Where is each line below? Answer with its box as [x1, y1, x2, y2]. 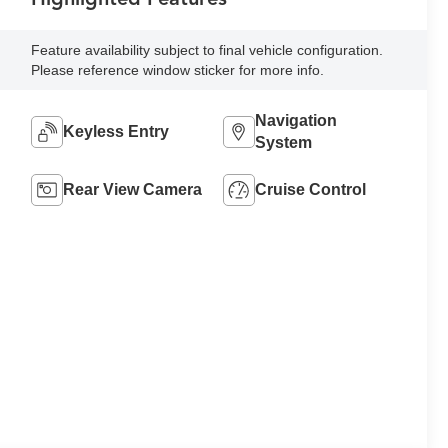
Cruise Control [254, 181, 366, 199]
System [254, 134, 312, 152]
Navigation [254, 112, 337, 130]
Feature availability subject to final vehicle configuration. [31, 42, 384, 59]
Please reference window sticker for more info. [31, 62, 325, 79]
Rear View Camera [63, 181, 203, 199]
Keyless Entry [63, 123, 170, 141]
